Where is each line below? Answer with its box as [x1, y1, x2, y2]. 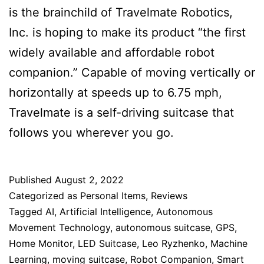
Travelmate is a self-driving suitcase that [9, 105, 234, 120]
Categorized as [9, 189, 80, 202]
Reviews [151, 189, 187, 202]
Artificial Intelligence [60, 205, 151, 217]
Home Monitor [9, 237, 72, 249]
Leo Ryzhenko [142, 237, 205, 249]
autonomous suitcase [115, 221, 210, 233]
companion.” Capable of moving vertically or [9, 65, 255, 80]
